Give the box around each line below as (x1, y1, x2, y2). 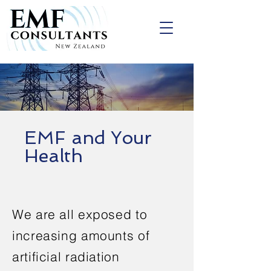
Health (24, 145, 83, 166)
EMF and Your (24, 127, 152, 148)
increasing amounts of (12, 227, 150, 243)
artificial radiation (12, 249, 120, 264)
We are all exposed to (12, 206, 148, 222)
